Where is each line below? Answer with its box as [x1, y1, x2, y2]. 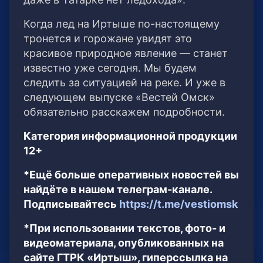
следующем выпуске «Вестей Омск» [23, 91, 215, 104]
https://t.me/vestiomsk [119, 198, 238, 211]
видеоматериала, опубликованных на [23, 237, 224, 249]
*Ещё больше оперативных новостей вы [23, 168, 239, 181]
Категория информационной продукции [23, 130, 237, 143]
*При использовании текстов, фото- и [23, 222, 225, 235]
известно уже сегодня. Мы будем [23, 62, 197, 75]
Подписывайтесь [23, 198, 119, 211]
